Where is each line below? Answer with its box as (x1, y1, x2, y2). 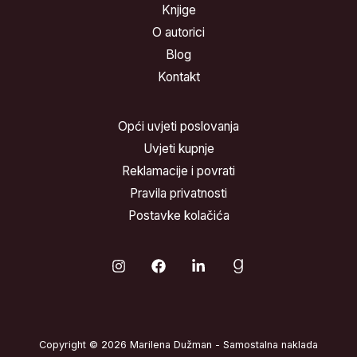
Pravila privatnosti (130, 186, 227, 202)
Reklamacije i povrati (122, 163, 235, 179)
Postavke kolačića (127, 208, 229, 224)
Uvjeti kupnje (143, 141, 214, 157)
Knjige (161, 2, 196, 18)
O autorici (152, 25, 205, 41)
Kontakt (157, 69, 200, 85)
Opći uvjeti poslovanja (118, 119, 239, 135)
